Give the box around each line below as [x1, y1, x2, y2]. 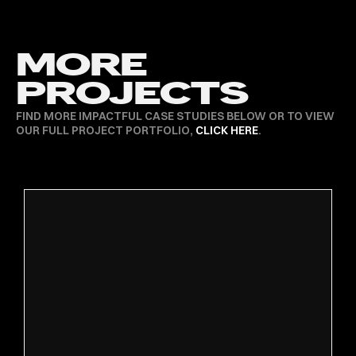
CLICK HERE [195, 123, 258, 138]
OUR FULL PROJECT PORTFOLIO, [16, 123, 195, 138]
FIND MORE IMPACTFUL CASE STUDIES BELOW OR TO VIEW [16, 109, 335, 124]
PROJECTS [16, 78, 248, 111]
